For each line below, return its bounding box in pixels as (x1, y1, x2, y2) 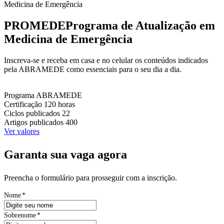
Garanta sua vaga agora (4, 147, 127, 161)
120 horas (44, 99, 75, 108)
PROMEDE (4, 18, 65, 32)
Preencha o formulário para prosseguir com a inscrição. (4, 173, 177, 182)
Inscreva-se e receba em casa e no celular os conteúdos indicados (4, 55, 208, 64)
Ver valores (4, 126, 39, 135)
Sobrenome (4, 211, 36, 219)
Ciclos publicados (4, 108, 60, 117)
